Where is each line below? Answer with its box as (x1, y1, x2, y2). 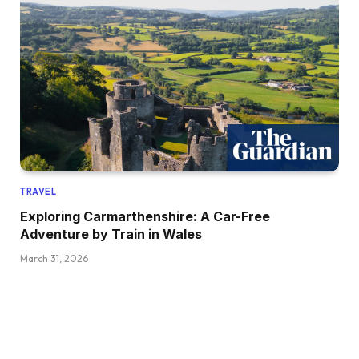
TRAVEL (20, 186, 57, 198)
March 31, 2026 (20, 252, 88, 265)
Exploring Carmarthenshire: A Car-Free (20, 208, 270, 225)
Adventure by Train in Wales (20, 226, 202, 243)
